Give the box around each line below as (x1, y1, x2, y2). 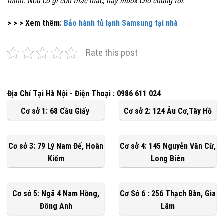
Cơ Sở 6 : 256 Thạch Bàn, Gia (120, 189, 216, 199)
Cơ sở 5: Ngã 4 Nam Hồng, (12, 189, 99, 199)
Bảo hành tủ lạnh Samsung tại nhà (64, 18, 180, 28)
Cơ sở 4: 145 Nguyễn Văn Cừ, (120, 141, 216, 151)
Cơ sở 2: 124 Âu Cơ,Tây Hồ (124, 106, 212, 116)
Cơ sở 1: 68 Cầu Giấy (20, 106, 91, 116)
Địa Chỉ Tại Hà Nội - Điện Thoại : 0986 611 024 (7, 89, 161, 99)
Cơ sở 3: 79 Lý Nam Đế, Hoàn (8, 141, 103, 151)
